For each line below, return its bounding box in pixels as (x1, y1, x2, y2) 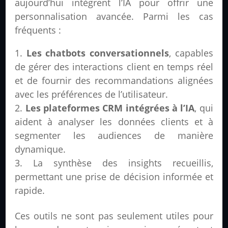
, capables (169, 47, 213, 60)
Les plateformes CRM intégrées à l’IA (25, 102, 195, 115)
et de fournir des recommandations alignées (15, 74, 213, 87)
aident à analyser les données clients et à (15, 116, 213, 128)
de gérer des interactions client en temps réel (15, 61, 213, 73)
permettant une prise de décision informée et (15, 170, 213, 183)
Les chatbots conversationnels (26, 47, 169, 60)
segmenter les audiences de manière (15, 129, 213, 142)
